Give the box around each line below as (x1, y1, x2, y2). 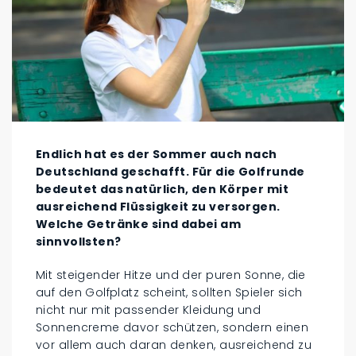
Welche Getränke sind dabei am (36, 215, 242, 232)
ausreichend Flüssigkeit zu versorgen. (36, 198, 281, 215)
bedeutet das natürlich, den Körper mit (36, 180, 288, 197)
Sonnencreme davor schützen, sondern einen (36, 319, 309, 335)
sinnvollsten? (36, 233, 122, 250)
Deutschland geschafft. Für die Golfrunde (36, 163, 305, 180)
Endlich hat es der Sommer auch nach (36, 145, 277, 162)
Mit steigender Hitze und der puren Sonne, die (36, 266, 306, 283)
